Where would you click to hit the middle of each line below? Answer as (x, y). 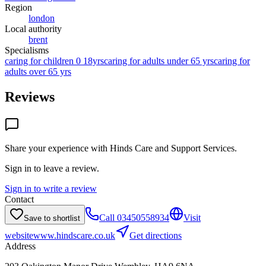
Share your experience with (57, 148)
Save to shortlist (52, 218)
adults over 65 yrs (38, 71)
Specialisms (27, 50)
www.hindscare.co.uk (74, 235)
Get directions (156, 235)
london (42, 18)
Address (20, 246)
